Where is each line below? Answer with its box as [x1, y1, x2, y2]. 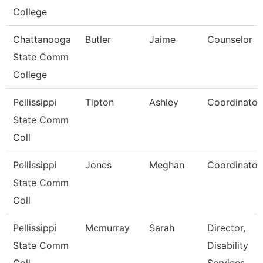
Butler [85, 33, 111, 45]
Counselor [207, 33, 252, 45]
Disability [207, 240, 248, 251]
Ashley [149, 96, 178, 108]
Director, [207, 222, 245, 234]
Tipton [85, 96, 114, 108]
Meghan [149, 159, 184, 171]
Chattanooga [13, 33, 71, 45]
